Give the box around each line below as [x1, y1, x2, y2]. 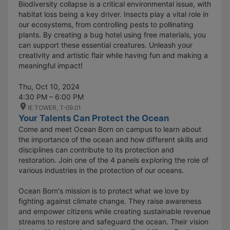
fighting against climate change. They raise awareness [18, 197, 201, 206]
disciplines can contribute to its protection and [18, 145, 174, 155]
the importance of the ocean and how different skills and [18, 135, 208, 144]
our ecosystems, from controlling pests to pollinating [18, 20, 194, 29]
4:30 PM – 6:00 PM [18, 92, 84, 102]
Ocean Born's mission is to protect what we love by [18, 186, 189, 196]
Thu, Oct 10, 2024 [18, 82, 80, 91]
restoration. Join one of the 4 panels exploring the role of [18, 156, 208, 165]
